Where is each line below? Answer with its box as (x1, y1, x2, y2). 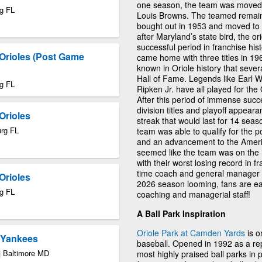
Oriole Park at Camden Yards (137, 226, 245, 239)
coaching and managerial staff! (137, 188, 250, 200)
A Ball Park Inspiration (137, 207, 226, 219)
